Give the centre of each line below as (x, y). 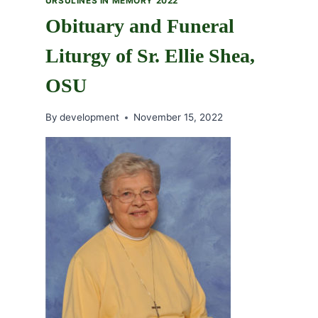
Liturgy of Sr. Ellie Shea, (150, 55)
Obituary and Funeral (139, 26)
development (89, 117)
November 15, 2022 (178, 117)
